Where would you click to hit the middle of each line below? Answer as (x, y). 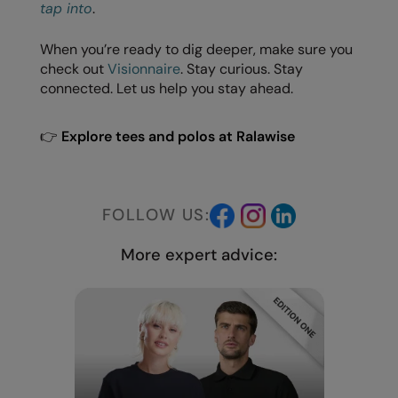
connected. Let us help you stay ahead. (167, 88)
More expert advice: (199, 255)
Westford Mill (52, 39)
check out (74, 68)
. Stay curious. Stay (242, 68)
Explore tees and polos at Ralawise (178, 136)
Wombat (39, 73)
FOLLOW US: (156, 215)
